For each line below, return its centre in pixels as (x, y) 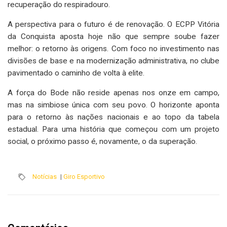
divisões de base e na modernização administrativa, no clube (113, 61)
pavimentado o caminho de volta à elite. (76, 73)
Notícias (45, 176)
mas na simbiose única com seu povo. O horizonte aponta (113, 105)
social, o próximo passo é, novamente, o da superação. (102, 141)
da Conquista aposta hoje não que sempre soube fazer (113, 36)
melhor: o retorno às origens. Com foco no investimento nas (113, 48)
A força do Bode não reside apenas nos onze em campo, (113, 92)
